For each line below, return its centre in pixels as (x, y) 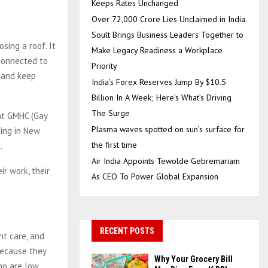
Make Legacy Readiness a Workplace (157, 50)
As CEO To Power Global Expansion (155, 176)
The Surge (111, 113)
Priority (104, 66)
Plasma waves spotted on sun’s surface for (168, 129)
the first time (114, 145)
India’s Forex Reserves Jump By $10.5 (159, 82)
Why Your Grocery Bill (194, 259)
